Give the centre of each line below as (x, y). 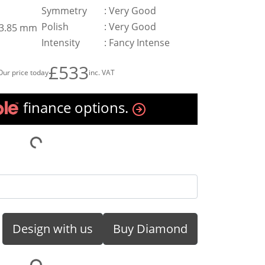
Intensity (61, 43)
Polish (55, 27)
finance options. (74, 107)
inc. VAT (102, 72)
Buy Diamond (150, 228)
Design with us (53, 228)
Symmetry (64, 11)
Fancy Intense (139, 43)
